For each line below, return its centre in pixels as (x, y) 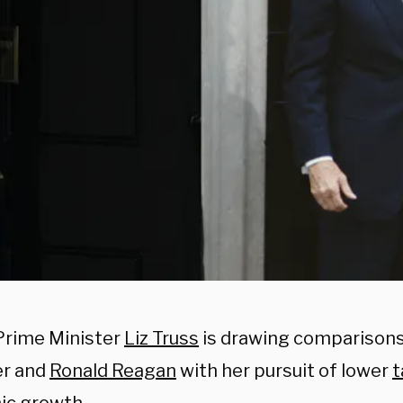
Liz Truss (161, 338)
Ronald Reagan (113, 371)
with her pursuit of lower (284, 371)
